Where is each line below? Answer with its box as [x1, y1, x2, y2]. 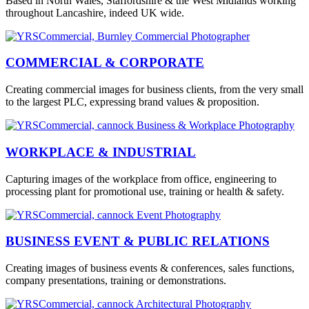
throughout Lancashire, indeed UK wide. [6, 6, 184, 19]
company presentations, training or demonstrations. [6, 275, 226, 286]
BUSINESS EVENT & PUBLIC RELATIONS [6, 234, 270, 249]
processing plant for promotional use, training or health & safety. [6, 185, 284, 197]
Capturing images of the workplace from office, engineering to [6, 172, 277, 185]
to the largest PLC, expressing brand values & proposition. [6, 96, 259, 108]
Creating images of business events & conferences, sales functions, [6, 262, 295, 274]
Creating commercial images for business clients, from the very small [6, 83, 303, 96]
